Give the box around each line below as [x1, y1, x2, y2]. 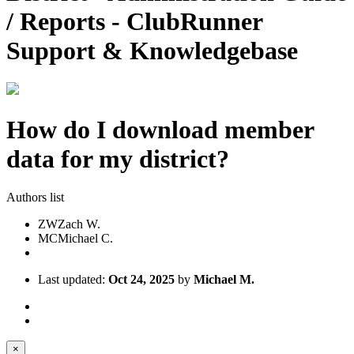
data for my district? [6, 144, 229, 173]
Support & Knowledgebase [6, 36, 298, 65]
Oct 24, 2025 [108, 273, 175, 287]
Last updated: [38, 273, 108, 287]
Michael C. [58, 232, 113, 246]
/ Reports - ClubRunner [6, 6, 262, 36]
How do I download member [6, 115, 314, 144]
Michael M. [194, 273, 254, 287]
